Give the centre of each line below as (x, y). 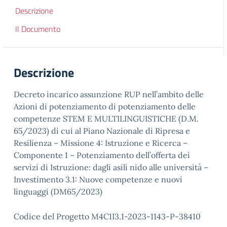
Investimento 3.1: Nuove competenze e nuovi (98, 179)
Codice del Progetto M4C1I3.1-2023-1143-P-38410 (107, 216)
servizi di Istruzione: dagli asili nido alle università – (111, 167)
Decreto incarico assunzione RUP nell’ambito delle (109, 94)
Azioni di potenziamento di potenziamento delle (105, 106)
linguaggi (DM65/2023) (58, 192)
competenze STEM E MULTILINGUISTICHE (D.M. (106, 119)
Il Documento (38, 29)
